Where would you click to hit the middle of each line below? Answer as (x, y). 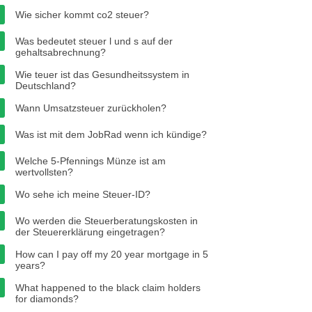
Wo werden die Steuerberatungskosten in (107, 221)
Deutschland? (46, 86)
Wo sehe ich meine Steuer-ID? (83, 194)
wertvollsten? (44, 172)
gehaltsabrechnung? (61, 52)
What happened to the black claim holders (108, 288)
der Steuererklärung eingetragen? (90, 232)
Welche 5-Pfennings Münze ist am (91, 161)
